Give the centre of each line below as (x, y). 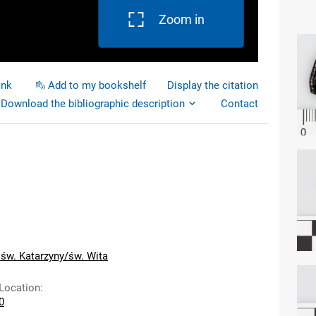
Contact (239, 104)
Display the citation (213, 85)
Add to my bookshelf (97, 85)
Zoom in (182, 19)
